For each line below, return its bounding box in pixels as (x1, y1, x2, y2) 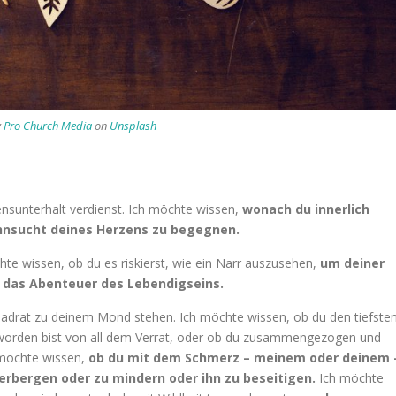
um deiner (320, 254, 385, 271)
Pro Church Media (3, 117, 92, 133)
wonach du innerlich (242, 200, 369, 217)
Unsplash (109, 117, 156, 133)
